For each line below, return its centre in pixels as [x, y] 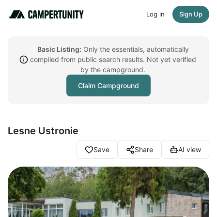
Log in [155, 14]
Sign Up [191, 14]
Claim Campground [108, 85]
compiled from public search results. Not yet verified [113, 59]
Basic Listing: [59, 49]
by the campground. [113, 70]
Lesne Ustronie [43, 131]
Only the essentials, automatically [135, 49]
